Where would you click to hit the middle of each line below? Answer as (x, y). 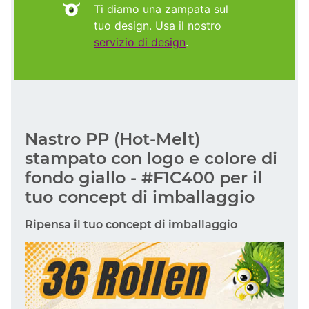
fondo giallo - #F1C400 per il (143, 177)
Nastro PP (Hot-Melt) (112, 139)
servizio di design (140, 42)
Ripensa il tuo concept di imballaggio (131, 224)
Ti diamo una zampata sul (161, 9)
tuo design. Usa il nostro (158, 25)
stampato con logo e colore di (151, 158)
